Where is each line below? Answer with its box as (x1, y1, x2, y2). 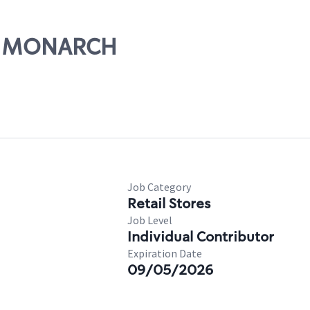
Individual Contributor (127, 228, 274, 246)
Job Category (127, 180, 191, 194)
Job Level (127, 213, 172, 227)
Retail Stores (127, 194, 210, 212)
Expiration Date (127, 246, 202, 260)
